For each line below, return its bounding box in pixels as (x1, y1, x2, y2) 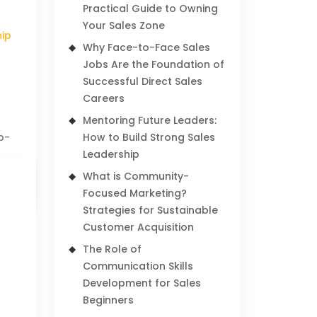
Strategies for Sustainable (83, 203, 219, 217)
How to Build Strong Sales (83, 130, 216, 144)
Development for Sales (83, 276, 202, 290)
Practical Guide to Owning (83, 1, 219, 16)
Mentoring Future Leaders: (83, 113, 217, 127)
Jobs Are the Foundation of (83, 57, 225, 71)
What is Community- (83, 169, 190, 183)
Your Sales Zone (83, 18, 166, 33)
